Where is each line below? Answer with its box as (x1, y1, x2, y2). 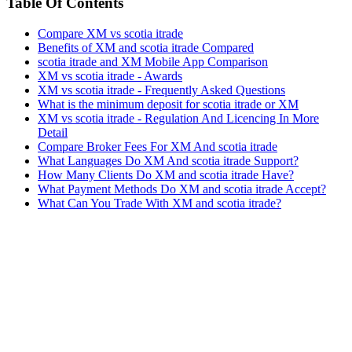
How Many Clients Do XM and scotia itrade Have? (38, 167, 294, 181)
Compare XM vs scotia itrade (38, 26, 183, 40)
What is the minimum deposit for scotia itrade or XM (38, 97, 299, 111)
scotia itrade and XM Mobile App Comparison (38, 54, 268, 68)
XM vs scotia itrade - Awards (38, 68, 182, 82)
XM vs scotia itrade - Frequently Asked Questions (38, 82, 285, 97)
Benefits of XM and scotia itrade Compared (38, 40, 254, 54)
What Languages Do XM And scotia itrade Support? (38, 153, 299, 167)
